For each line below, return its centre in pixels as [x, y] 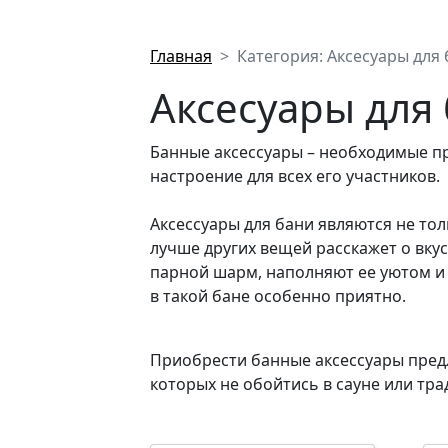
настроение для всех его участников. [295, 176]
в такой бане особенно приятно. [278, 296]
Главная [181, 56]
